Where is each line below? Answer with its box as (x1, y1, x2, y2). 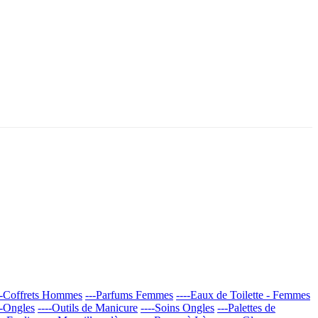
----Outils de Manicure (38, 301, 138, 314)
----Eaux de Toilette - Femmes (176, 288, 310, 301)
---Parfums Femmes (85, 288, 173, 301)
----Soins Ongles (141, 301, 214, 314)
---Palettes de (217, 301, 275, 314)
